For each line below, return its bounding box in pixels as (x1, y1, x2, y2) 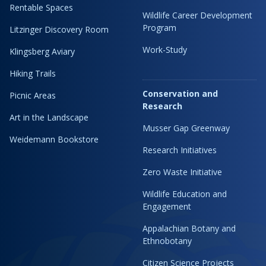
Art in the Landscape (9, 112, 88, 123)
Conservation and (142, 88, 218, 99)
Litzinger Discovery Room (9, 24, 109, 35)
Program (142, 22, 176, 33)
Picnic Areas (9, 90, 56, 101)
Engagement (142, 201, 191, 212)
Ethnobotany (142, 235, 192, 246)
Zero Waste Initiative (142, 166, 222, 178)
